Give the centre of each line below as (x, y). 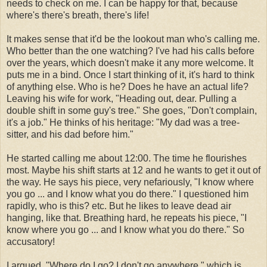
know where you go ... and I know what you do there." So (125, 229)
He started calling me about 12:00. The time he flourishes (127, 158)
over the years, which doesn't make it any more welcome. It (130, 63)
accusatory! (31, 241)
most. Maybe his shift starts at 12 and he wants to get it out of (133, 170)
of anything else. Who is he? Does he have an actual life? (128, 86)
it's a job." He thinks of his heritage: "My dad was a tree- (123, 122)
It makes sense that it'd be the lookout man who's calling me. (133, 39)
